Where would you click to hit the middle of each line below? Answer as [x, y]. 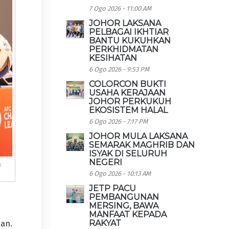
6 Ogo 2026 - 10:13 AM [120, 174]
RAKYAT [105, 223]
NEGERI [106, 162]
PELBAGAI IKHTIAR [129, 32]
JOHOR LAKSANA [125, 23]
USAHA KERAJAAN [128, 93]
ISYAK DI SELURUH [128, 154]
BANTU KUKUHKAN [130, 41]
